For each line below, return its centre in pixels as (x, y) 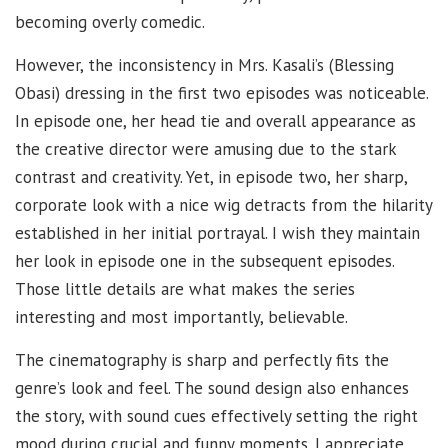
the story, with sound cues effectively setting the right (216, 416)
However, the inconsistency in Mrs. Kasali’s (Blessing (204, 65)
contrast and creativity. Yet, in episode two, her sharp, (211, 177)
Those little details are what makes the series (185, 289)
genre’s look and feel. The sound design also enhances (212, 388)
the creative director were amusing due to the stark (205, 149)
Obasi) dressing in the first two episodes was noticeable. (221, 93)
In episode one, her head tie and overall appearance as (215, 121)
